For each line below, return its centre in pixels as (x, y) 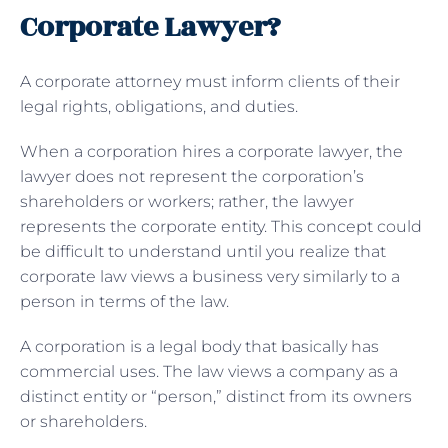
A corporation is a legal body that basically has (199, 346)
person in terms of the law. (126, 301)
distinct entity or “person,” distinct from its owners (216, 396)
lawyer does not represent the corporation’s (192, 176)
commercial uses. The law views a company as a (209, 371)
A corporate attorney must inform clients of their (210, 81)
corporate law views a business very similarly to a (210, 276)
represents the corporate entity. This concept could (221, 226)
